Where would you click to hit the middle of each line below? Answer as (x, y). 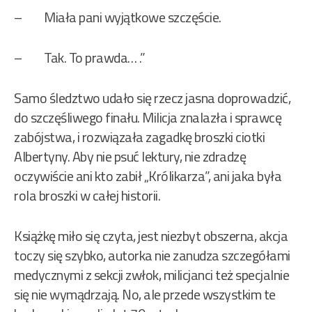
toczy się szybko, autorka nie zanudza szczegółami (152, 256)
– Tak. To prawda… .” (79, 58)
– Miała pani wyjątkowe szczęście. (118, 17)
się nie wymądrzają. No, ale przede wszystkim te (145, 295)
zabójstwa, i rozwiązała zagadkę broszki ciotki (139, 137)
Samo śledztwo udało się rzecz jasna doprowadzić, (152, 98)
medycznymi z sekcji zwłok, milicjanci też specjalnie (151, 275)
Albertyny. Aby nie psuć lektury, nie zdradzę (130, 157)
